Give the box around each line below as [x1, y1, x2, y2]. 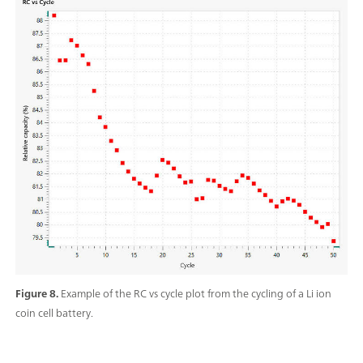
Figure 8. [15, 284, 61, 303]
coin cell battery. [15, 303, 93, 322]
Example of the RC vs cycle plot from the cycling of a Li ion [61, 284, 331, 303]
